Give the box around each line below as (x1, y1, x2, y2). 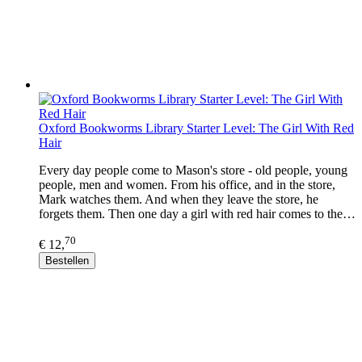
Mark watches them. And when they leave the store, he (39, 192, 318, 207)
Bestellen (45, 255, 89, 267)
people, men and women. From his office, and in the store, (39, 178, 335, 192)
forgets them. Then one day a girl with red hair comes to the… (39, 207, 356, 221)
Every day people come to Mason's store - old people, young (39, 163, 347, 178)
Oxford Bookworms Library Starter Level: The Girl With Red (39, 121, 354, 136)
